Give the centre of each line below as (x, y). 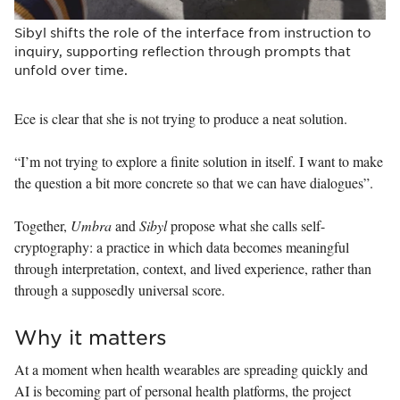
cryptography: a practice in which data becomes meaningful (182, 246)
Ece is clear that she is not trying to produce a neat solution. (181, 118)
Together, (42, 225)
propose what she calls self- (246, 225)
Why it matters (91, 337)
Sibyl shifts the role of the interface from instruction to (193, 32)
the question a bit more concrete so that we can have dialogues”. (194, 182)
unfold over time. (71, 69)
